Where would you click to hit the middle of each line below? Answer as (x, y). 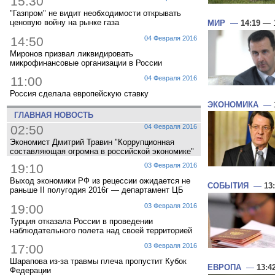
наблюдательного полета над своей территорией (101, 230)
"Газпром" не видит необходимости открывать (95, 14)
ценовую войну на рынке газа (64, 23)
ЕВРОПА (224, 268)
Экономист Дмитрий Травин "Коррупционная (92, 142)
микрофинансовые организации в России (86, 63)
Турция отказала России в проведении (81, 221)
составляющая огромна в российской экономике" (102, 151)
